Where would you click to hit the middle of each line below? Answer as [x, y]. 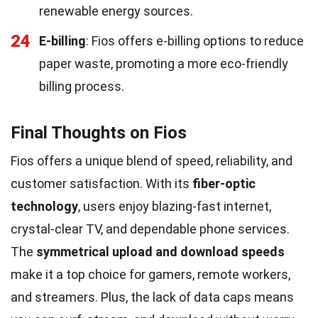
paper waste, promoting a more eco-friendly [164, 63]
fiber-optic [224, 183]
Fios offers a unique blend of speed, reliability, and [152, 160]
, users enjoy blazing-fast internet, [175, 206]
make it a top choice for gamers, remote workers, [150, 274]
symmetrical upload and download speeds [160, 251]
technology [44, 206]
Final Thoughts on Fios [99, 132]
